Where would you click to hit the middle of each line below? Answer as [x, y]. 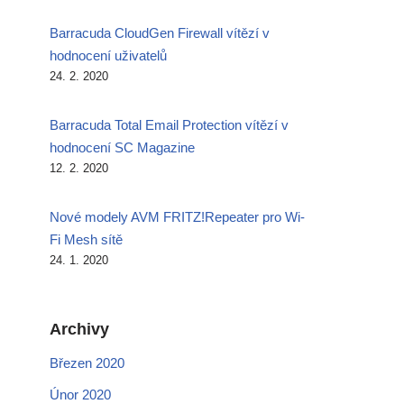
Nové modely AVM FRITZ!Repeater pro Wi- [177, 216]
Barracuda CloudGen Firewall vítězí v [160, 32]
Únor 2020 [80, 394]
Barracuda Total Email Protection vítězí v [169, 124]
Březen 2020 [87, 363]
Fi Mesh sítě [86, 239]
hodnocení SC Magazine [122, 147]
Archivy [79, 329]
